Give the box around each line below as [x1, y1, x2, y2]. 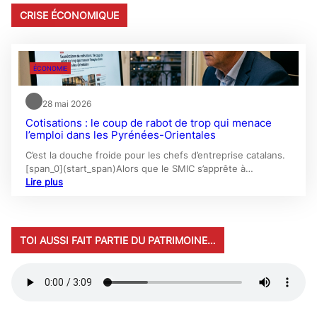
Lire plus [25, 176, 63, 188]
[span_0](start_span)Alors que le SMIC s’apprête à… [25, 163, 253, 175]
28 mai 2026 [42, 98, 91, 110]
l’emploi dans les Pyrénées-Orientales [25, 129, 216, 142]
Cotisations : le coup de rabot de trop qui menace [25, 117, 272, 130]
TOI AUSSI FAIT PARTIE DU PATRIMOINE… [20, 234, 216, 247]
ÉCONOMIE [33, 64, 67, 73]
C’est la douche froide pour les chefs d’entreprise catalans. [25, 149, 285, 161]
